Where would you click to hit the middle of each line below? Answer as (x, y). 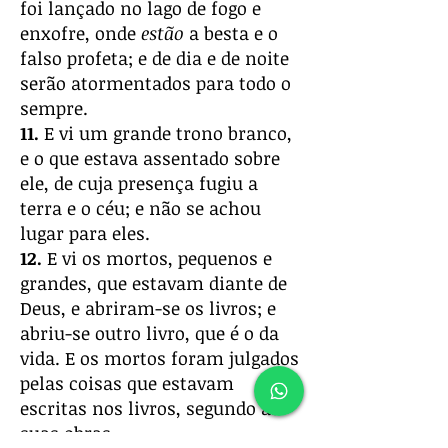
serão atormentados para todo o (155, 83)
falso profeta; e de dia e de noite (154, 58)
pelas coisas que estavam (127, 383)
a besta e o (231, 33)
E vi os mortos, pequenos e (157, 258)
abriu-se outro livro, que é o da (149, 333)
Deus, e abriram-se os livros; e (148, 308)
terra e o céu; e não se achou (140, 208)
